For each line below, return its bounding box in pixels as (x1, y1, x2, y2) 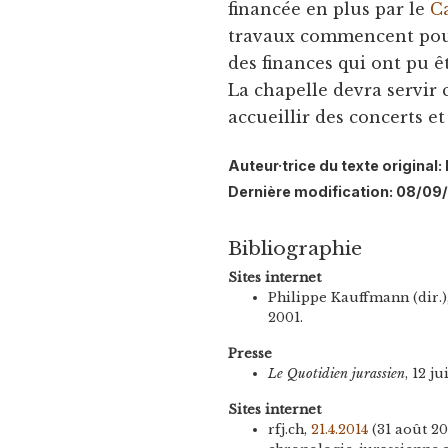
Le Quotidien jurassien (268, 366, 406, 382)
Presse (228, 346, 273, 362)
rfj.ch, (268, 422, 312, 438)
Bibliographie (228, 236, 363, 261)
